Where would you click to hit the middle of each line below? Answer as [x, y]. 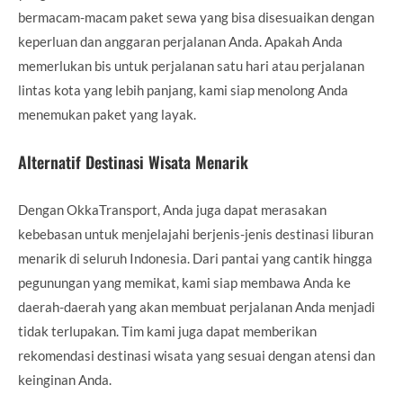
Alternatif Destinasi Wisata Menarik [133, 161]
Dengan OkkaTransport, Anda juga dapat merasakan [172, 209]
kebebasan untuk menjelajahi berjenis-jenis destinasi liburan [196, 233]
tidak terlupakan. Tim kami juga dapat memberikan [167, 331]
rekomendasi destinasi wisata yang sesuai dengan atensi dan [197, 355]
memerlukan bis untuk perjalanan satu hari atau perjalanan [191, 65]
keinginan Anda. [65, 379]
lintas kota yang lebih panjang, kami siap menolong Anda [183, 90]
